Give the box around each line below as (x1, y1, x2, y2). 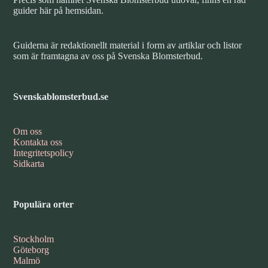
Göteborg (13, 245, 50, 255)
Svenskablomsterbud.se (13, 92, 109, 102)
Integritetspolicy (13, 148, 74, 159)
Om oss (13, 126, 42, 137)
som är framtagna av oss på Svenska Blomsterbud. (13, 51, 203, 62)
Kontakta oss (13, 137, 63, 148)
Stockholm (13, 234, 54, 245)
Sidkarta (13, 159, 45, 169)
